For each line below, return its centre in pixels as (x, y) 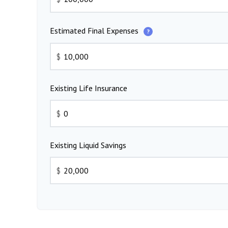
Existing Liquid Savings (88, 145)
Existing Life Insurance (89, 88)
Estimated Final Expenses (95, 30)
